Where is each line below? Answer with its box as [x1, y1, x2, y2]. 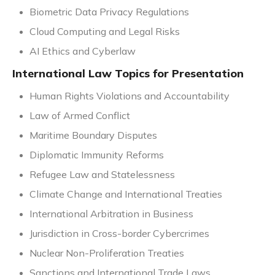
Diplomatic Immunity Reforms [29, 149, 164, 161]
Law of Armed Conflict [29, 109, 130, 122]
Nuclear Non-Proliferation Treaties [29, 247, 184, 260]
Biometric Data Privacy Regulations [29, 6, 189, 18]
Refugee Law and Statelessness [29, 168, 175, 181]
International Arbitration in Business [29, 207, 193, 220]
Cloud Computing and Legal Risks [29, 25, 180, 38]
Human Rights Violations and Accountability [29, 90, 230, 103]
